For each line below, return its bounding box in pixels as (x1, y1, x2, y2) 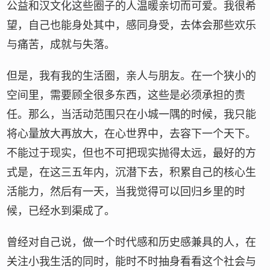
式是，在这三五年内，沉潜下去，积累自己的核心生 (7, 166, 257, 178)
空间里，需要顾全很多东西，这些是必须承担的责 (7, 89, 246, 101)
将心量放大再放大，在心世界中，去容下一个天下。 (7, 128, 257, 140)
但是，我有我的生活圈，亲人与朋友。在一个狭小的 (7, 70, 257, 82)
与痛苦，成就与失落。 (7, 39, 116, 51)
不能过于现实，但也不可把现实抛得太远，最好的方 (7, 147, 257, 159)
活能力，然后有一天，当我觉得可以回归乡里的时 (7, 186, 246, 198)
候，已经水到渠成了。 (7, 205, 116, 217)
